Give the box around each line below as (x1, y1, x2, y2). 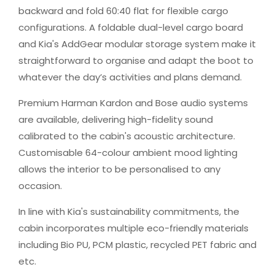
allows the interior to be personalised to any (18, 163, 220, 176)
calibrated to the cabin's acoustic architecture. (18, 130, 235, 142)
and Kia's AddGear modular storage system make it (18, 37, 256, 50)
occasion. (18, 179, 62, 192)
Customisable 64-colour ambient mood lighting (18, 146, 238, 159)
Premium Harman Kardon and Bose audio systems (18, 96, 248, 109)
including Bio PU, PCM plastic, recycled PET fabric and (18, 238, 257, 251)
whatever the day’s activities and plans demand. (18, 71, 242, 83)
